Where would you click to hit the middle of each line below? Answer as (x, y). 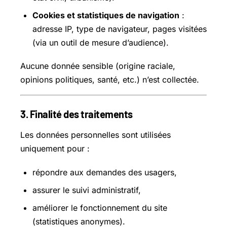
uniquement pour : (55, 149)
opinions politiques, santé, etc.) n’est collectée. (110, 80)
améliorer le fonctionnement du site (100, 207)
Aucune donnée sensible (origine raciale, (98, 66)
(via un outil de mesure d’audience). (101, 43)
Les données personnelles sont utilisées (96, 135)
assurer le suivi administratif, (87, 190)
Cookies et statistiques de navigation (106, 15)
